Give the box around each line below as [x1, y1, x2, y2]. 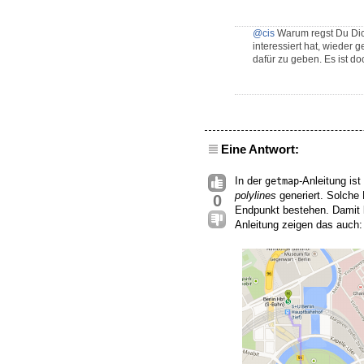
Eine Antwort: [221, 142, 299, 157]
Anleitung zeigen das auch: [235, 219, 362, 232]
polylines [235, 189, 276, 202]
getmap [265, 175, 299, 188]
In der [235, 175, 265, 188]
